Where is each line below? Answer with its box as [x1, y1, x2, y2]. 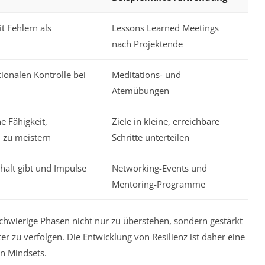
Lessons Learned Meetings [112, 21, 219, 34]
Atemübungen [112, 84, 169, 96]
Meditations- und [112, 68, 181, 80]
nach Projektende [112, 37, 183, 50]
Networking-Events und [112, 161, 207, 174]
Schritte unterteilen [112, 131, 189, 143]
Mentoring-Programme [112, 177, 205, 190]
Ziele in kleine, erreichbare [112, 115, 219, 127]
